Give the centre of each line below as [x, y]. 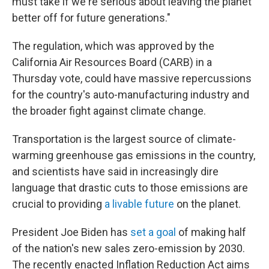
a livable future [139, 204]
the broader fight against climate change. [109, 111]
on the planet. [207, 204]
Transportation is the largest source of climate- [124, 139]
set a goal [153, 232]
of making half [211, 232]
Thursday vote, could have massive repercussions [132, 78]
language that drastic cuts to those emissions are [130, 188]
